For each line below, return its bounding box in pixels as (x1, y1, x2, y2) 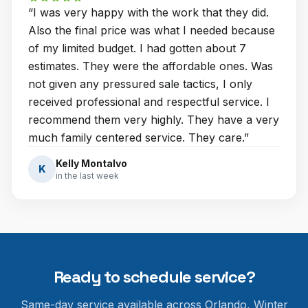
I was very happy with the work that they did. (33, 5, 269, 19)
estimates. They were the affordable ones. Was (28, 59, 273, 73)
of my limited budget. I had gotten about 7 (28, 41, 246, 55)
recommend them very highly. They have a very (28, 113, 279, 126)
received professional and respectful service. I (28, 95, 269, 109)
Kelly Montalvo (56, 157, 127, 169)
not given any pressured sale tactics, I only (28, 77, 252, 91)
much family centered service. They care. (28, 131, 244, 144)
